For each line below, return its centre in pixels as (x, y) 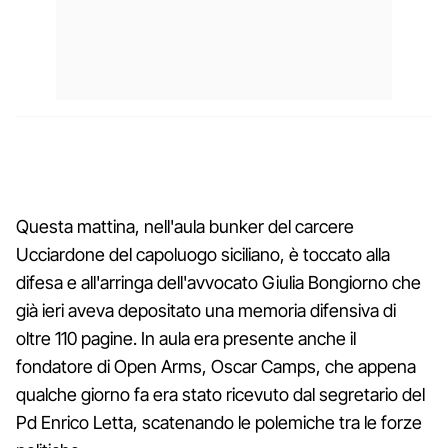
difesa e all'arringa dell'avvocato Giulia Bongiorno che (218, 282)
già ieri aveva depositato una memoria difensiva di (206, 310)
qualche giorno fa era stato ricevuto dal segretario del (220, 394)
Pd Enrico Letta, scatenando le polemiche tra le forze (219, 422)
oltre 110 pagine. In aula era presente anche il (186, 338)
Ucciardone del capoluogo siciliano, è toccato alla (203, 254)
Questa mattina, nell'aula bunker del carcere (185, 226)
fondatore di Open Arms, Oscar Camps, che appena (216, 366)
